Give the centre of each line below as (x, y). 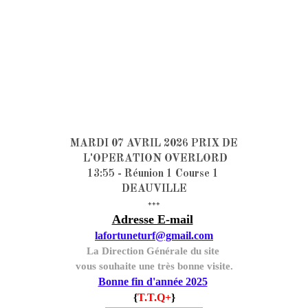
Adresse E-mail (152, 219)
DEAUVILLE (154, 189)
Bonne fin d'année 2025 (153, 282)
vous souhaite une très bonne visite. (154, 266)
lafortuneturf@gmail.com (154, 235)
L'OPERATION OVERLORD (154, 159)
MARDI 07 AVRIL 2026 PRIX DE (154, 144)
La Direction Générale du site (154, 251)
